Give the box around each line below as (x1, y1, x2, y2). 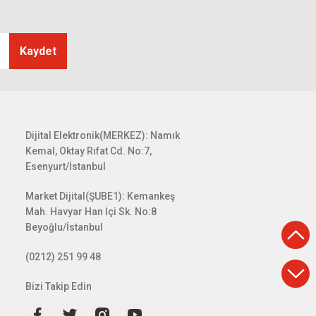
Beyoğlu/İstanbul (25, 221, 103, 233)
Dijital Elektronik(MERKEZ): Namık (25, 130, 180, 141)
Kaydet (19, 44, 56, 58)
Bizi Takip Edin (25, 281, 92, 292)
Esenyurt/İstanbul (25, 161, 106, 172)
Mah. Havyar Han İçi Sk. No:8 (25, 206, 157, 217)
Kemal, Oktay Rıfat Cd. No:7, (25, 145, 152, 157)
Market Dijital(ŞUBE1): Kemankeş (25, 190, 175, 202)
